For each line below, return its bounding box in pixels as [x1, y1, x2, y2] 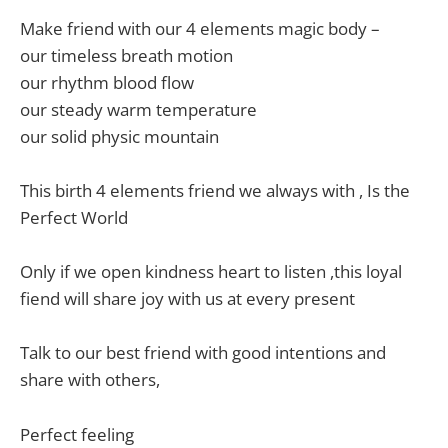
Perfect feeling [20, 422, 134, 446]
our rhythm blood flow [20, 70, 194, 94]
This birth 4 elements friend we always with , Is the [20, 179, 410, 202]
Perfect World [20, 206, 128, 229]
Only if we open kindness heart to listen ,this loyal [20, 260, 402, 284]
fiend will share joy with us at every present [20, 287, 355, 311]
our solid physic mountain [20, 124, 219, 148]
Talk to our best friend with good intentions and [20, 341, 386, 365]
